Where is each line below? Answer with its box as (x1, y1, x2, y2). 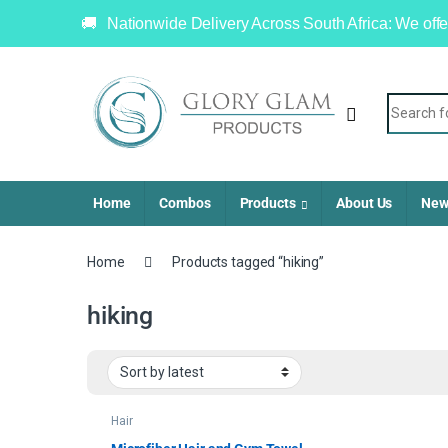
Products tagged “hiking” (172, 253, 324, 270)
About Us (336, 194, 393, 211)
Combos (159, 194, 211, 211)
